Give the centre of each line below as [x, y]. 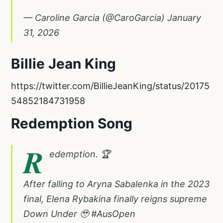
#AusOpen [113, 214]
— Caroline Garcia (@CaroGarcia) [95, 17]
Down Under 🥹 [57, 214]
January [184, 17]
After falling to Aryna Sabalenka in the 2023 [116, 184]
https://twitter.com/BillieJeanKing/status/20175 [110, 86]
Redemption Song [72, 123]
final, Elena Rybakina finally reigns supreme [115, 199]
